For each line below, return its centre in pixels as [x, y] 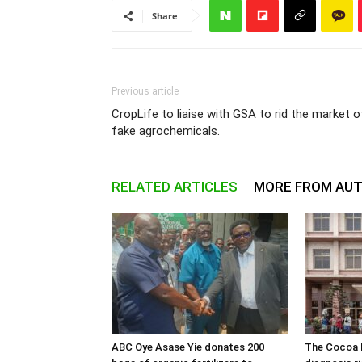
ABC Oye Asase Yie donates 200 [188, 347]
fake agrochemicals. [166, 131]
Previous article [145, 91]
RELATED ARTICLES [175, 187]
